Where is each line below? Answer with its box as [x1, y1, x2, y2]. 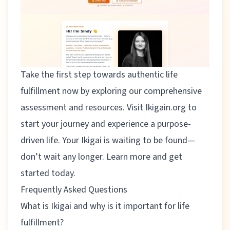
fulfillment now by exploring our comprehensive [21, 84, 202, 98]
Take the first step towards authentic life [21, 68, 178, 81]
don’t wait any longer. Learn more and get [21, 150, 182, 163]
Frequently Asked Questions [21, 183, 127, 196]
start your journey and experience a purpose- [21, 117, 191, 130]
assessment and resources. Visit [21, 101, 145, 114]
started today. [21, 166, 75, 180]
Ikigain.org [145, 101, 186, 114]
